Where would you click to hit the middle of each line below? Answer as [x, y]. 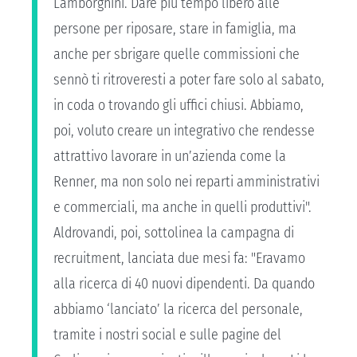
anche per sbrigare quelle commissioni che [177, 55]
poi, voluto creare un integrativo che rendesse [184, 131]
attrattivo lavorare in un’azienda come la [170, 157]
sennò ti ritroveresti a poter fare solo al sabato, [189, 80]
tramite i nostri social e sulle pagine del [167, 335]
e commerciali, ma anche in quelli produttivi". [182, 208]
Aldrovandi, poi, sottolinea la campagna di [174, 233]
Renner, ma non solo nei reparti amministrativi [186, 182]
